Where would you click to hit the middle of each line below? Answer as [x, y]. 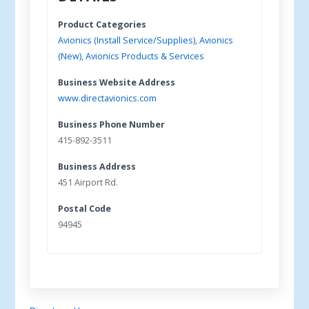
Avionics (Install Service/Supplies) [127, 40]
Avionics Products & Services [145, 56]
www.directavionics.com [108, 98]
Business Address [97, 167]
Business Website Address [117, 82]
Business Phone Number [112, 124]
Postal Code [85, 209]
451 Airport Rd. [88, 182]
